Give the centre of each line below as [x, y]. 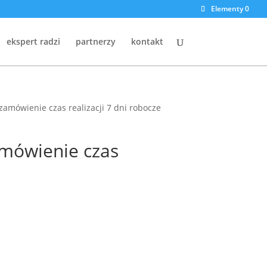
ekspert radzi [33, 41]
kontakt [147, 41]
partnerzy [95, 41]
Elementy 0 [230, 9]
